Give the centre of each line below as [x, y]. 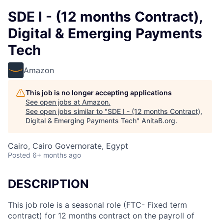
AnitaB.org [158, 121]
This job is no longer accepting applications [99, 93]
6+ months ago [57, 155]
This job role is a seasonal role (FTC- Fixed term [97, 205]
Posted [19, 155]
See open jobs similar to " [67, 111]
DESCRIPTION [48, 184]
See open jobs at [54, 102]
